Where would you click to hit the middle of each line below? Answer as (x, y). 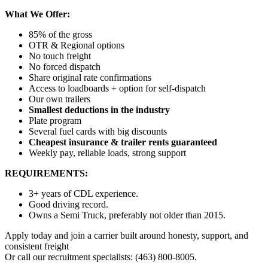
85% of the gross (60, 34)
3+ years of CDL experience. (83, 193)
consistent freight (37, 246)
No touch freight (60, 56)
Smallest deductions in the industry (99, 109)
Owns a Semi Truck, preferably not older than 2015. (127, 215)
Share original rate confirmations (90, 77)
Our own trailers (60, 99)
